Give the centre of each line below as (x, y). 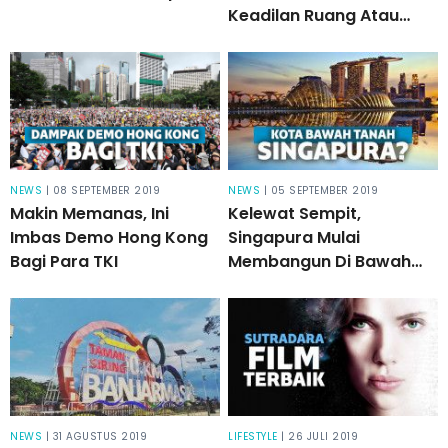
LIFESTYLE (253, 436)
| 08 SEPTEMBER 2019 (102, 190)
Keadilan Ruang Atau (314, 15)
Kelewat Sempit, (295, 213)
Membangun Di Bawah (320, 261)
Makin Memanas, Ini (89, 213)
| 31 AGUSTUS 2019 (96, 436)
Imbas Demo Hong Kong (109, 237)
